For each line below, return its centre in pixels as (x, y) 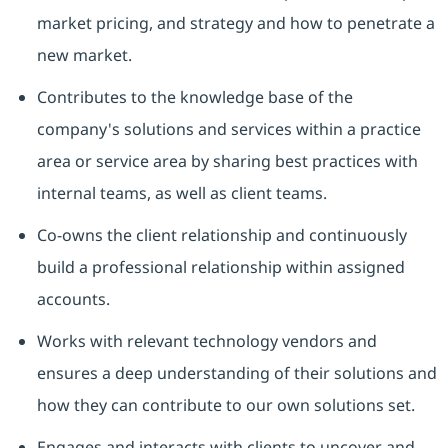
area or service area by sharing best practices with (227, 161)
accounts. (73, 299)
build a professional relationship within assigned (220, 267)
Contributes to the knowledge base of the (194, 97)
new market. (84, 55)
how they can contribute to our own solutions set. (225, 405)
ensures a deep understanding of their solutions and (236, 373)
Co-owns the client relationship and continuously (221, 235)
